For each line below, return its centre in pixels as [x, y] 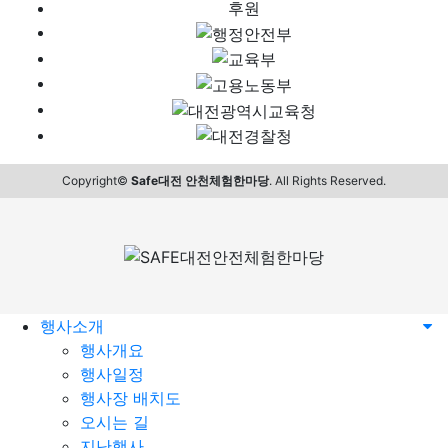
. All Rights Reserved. [327, 181]
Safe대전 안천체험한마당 [200, 181]
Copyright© [96, 181]
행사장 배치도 [130, 398]
